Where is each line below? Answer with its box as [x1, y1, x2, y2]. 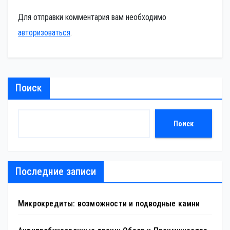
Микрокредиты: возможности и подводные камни [18, 199, 200, 209]
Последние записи [15, 165, 96, 178]
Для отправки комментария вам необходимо [18, 12, 166, 23]
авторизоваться [18, 28, 70, 38]
